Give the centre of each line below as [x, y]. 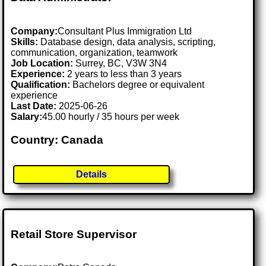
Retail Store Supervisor [74, 234]
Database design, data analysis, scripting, [127, 42]
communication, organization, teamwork [94, 52]
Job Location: [43, 63]
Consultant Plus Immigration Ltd [125, 31]
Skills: [25, 42]
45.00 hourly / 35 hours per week [111, 116]
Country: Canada [57, 140]
